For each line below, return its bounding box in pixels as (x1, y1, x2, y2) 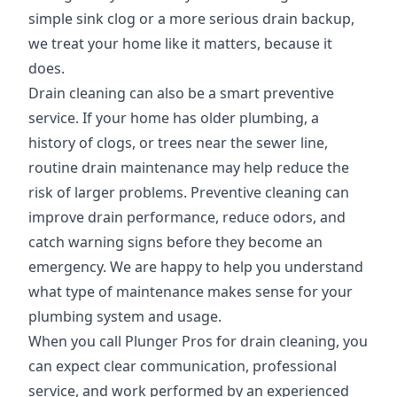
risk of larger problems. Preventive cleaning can (28, 183, 349, 202)
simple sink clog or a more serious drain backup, (28, 9, 354, 28)
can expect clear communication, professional (28, 356, 337, 376)
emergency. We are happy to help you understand (28, 257, 363, 276)
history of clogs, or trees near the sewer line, (28, 133, 328, 152)
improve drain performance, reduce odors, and (28, 207, 346, 227)
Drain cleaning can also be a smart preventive (28, 83, 334, 103)
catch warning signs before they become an (28, 232, 323, 252)
